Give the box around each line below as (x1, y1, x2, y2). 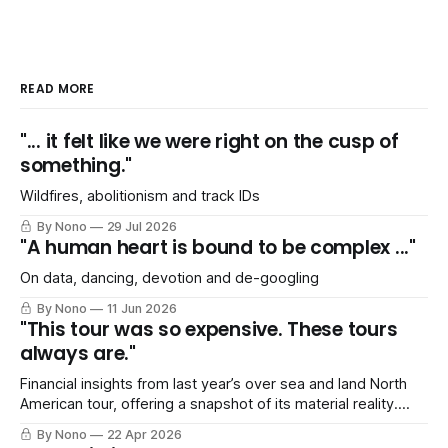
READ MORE (20, 79, 95, 97)
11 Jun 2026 (106, 300, 177, 316)
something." (20, 151, 133, 179)
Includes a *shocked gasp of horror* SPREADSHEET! (20, 414, 373, 433)
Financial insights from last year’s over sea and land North (20, 374, 407, 393)
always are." (20, 339, 136, 367)
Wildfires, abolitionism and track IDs (20, 186, 260, 205)
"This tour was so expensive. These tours (20, 315, 398, 343)
